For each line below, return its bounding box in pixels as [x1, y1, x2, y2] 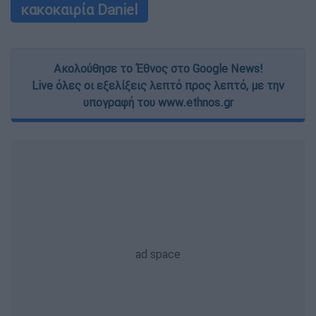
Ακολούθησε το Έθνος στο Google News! [54, 61, 262, 76]
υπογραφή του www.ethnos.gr [83, 95, 233, 110]
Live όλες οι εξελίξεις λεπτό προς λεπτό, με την [32, 78, 284, 93]
